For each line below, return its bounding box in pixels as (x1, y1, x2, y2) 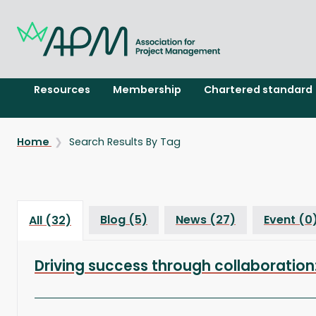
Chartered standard (203, 83, 312, 97)
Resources (33, 83, 90, 97)
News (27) (176, 212, 236, 228)
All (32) (29, 212, 71, 229)
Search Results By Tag (68, 135, 181, 149)
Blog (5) (100, 212, 147, 228)
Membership (112, 83, 181, 97)
